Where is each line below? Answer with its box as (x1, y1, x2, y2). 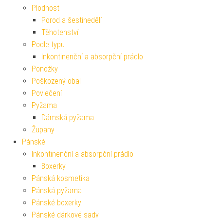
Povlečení (32, 89, 62, 98)
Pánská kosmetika (32, 174, 90, 183)
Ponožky (32, 64, 58, 74)
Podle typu (32, 40, 65, 50)
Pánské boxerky (32, 198, 81, 208)
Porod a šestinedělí (41, 16, 102, 25)
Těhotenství (41, 28, 78, 37)
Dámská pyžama (41, 113, 94, 123)
